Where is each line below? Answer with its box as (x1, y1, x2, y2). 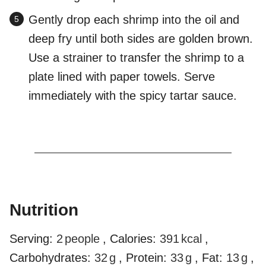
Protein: (126, 251, 170, 265)
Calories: (110, 232, 160, 246)
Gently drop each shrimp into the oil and (28, 13, 239, 27)
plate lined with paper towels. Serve (28, 70, 215, 84)
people (65, 232, 100, 246)
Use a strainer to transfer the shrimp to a (28, 51, 244, 65)
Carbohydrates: (9, 251, 94, 265)
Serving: (9, 232, 56, 246)
